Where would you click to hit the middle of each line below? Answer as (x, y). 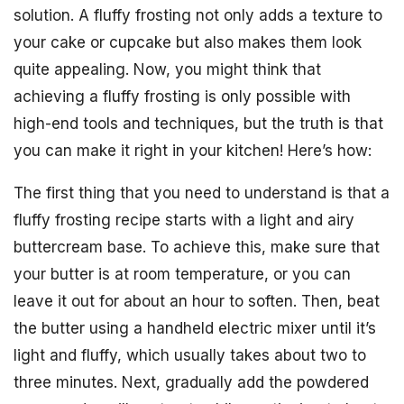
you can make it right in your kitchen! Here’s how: (193, 151)
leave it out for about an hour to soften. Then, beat (197, 301)
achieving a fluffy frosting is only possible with (182, 96)
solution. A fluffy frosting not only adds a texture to (198, 15)
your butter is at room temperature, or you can (182, 274)
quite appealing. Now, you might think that (167, 69)
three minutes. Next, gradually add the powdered (191, 382)
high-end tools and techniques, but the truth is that (198, 124)
